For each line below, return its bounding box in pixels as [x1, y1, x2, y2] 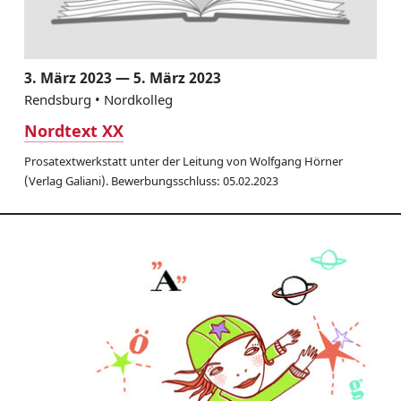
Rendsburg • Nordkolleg [23, 90, 173, 108]
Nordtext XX [23, 119, 124, 141]
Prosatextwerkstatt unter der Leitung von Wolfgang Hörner [23, 152, 343, 169]
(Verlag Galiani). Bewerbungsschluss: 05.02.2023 [23, 172, 278, 189]
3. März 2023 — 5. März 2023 [23, 67, 221, 88]
